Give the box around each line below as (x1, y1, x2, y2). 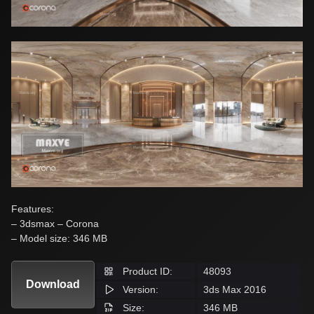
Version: (120, 283, 158, 295)
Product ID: (120, 265, 172, 277)
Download (26, 278, 80, 290)
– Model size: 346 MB (11, 232, 107, 244)
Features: (11, 203, 54, 214)
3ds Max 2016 (203, 283, 266, 295)
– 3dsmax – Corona (11, 217, 99, 229)
